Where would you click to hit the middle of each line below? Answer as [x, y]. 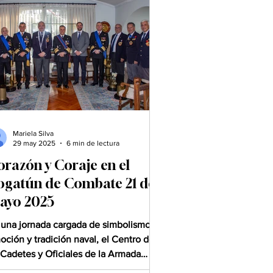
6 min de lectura [93, 144]
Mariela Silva [33, 133]
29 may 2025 [34, 144]
